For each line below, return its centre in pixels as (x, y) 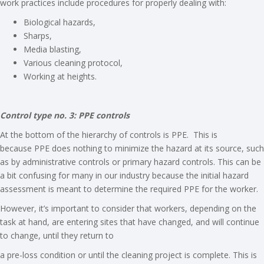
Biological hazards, (60, 22)
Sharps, (38, 36)
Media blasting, (52, 49)
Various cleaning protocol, (73, 63)
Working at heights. (60, 77)
